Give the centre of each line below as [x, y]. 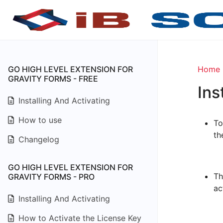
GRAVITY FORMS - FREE [53, 79]
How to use [39, 120]
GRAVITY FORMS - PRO [51, 177]
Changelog [38, 139]
